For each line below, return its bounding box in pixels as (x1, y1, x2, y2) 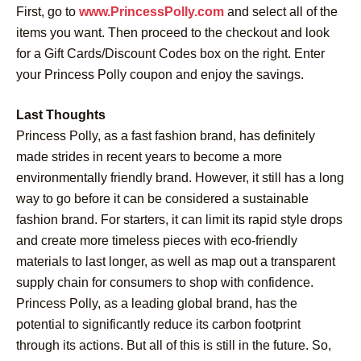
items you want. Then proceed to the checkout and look (16, 25, 330, 39)
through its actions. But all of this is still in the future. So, (16, 338, 331, 352)
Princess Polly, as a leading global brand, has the (16, 296, 297, 310)
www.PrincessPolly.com (79, 4, 224, 19)
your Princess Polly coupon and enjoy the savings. (16, 67, 304, 81)
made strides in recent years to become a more (16, 149, 282, 164)
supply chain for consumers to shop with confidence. (16, 275, 313, 289)
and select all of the (224, 4, 338, 19)
